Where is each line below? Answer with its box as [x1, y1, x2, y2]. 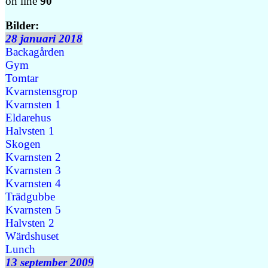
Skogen [5, 137, 41, 150]
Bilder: [5, 19, 39, 32]
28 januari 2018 [5, 32, 83, 45]
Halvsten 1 [5, 124, 54, 137]
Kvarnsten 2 [5, 150, 61, 163]
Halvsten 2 [5, 216, 54, 229]
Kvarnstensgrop [5, 84, 78, 98]
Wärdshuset [5, 229, 59, 242]
